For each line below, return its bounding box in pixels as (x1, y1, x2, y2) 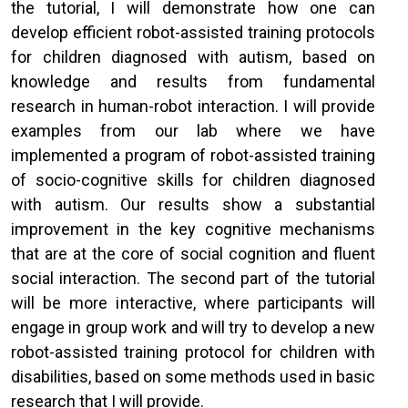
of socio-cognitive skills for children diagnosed (11, 170, 375, 189)
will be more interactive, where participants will (11, 293, 375, 312)
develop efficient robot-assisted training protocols (11, 23, 375, 42)
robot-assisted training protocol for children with (11, 342, 375, 362)
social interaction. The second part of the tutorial (11, 269, 375, 288)
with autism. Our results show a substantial (11, 195, 375, 214)
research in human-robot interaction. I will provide (11, 97, 375, 116)
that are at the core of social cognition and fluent (11, 244, 375, 263)
